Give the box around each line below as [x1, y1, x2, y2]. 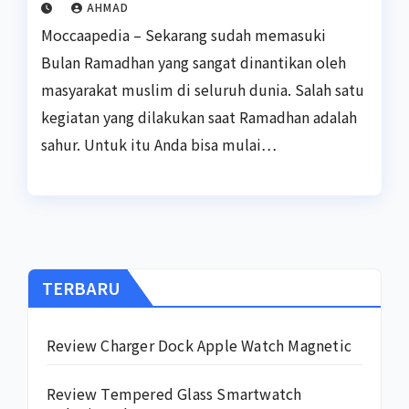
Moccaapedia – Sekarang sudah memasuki [41, 24, 326, 47]
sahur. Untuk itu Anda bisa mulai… [41, 133, 277, 156]
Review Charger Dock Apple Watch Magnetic [47, 333, 351, 356]
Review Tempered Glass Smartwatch [47, 382, 302, 404]
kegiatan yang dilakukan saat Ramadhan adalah [41, 106, 357, 129]
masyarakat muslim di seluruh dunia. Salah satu [41, 79, 364, 101]
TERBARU [42, 275, 121, 299]
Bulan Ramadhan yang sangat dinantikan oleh [41, 51, 346, 74]
